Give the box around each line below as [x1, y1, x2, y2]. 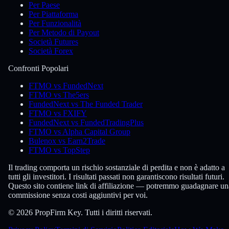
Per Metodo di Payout [29, 28, 99, 37]
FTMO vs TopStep [29, 145, 90, 154]
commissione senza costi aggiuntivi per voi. [8, 190, 148, 199]
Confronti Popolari [8, 63, 68, 73]
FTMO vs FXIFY [29, 108, 87, 118]
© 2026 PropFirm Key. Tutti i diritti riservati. [8, 208, 152, 217]
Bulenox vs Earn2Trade [29, 136, 105, 145]
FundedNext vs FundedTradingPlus [29, 118, 144, 127]
